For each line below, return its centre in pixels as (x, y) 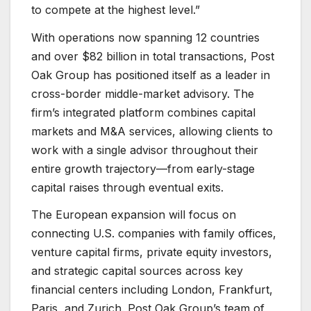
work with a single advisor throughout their (145, 150)
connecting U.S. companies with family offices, (154, 234)
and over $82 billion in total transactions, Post (153, 56)
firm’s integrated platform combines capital (143, 112)
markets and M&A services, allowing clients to (152, 131)
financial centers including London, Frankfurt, (152, 290)
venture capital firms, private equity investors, (152, 252)
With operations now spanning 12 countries (145, 37)
